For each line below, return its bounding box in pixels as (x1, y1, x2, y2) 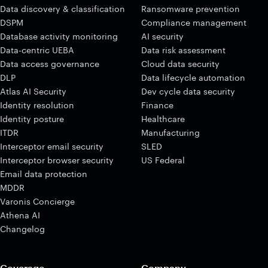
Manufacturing (141, 127, 200, 138)
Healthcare (141, 114, 185, 124)
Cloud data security (141, 59, 220, 69)
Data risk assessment (141, 45, 226, 55)
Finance (141, 100, 173, 110)
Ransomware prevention (141, 4, 240, 14)
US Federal (141, 155, 185, 165)
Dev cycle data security (141, 86, 235, 96)
